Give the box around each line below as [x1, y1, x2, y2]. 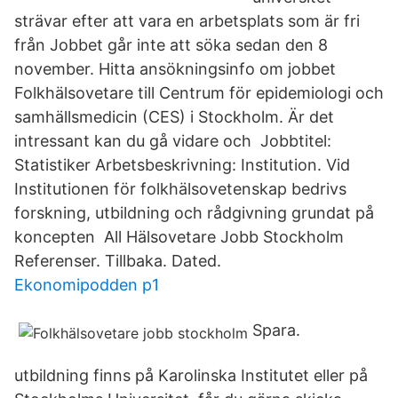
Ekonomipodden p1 [14, 275, 159, 294]
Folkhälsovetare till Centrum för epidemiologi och [14, 84, 384, 102]
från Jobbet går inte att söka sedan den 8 [14, 36, 328, 54]
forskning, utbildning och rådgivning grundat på [14, 203, 374, 222]
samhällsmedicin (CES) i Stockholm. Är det [14, 107, 334, 126]
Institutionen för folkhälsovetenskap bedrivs [14, 179, 346, 198]
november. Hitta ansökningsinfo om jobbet [14, 60, 336, 78]
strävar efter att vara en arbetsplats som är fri [14, 12, 360, 30]
